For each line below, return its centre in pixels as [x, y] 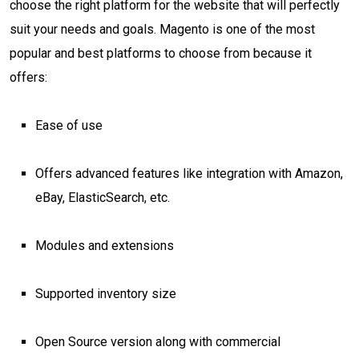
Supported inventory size [106, 294]
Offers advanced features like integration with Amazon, [189, 173]
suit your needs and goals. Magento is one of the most [162, 29]
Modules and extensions [105, 246]
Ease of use [69, 125]
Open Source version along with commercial [158, 342]
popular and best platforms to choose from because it [161, 53]
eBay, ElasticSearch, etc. [103, 198]
